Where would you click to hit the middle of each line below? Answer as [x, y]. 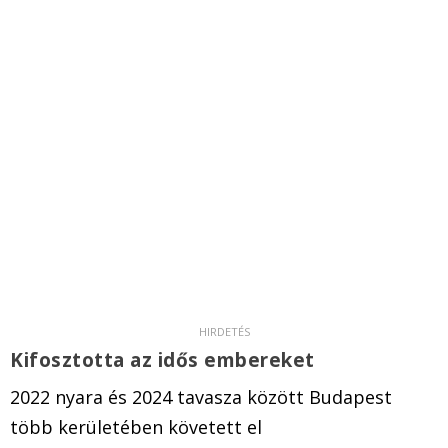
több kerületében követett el [136, 427]
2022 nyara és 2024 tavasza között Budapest [201, 397]
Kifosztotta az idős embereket [165, 360]
